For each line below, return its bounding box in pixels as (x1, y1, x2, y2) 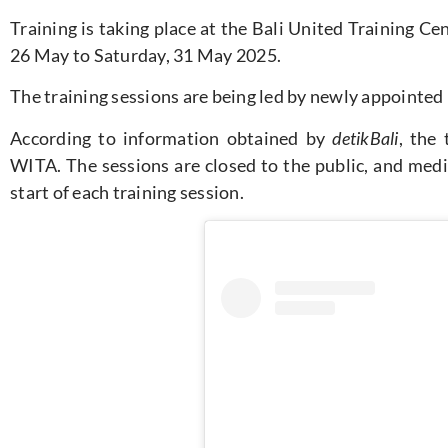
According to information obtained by (10, 126, 333, 149)
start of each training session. (10, 180, 244, 203)
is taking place (81, 16, 196, 39)
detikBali (332, 126, 399, 149)
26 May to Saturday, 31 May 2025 (10, 43, 277, 66)
